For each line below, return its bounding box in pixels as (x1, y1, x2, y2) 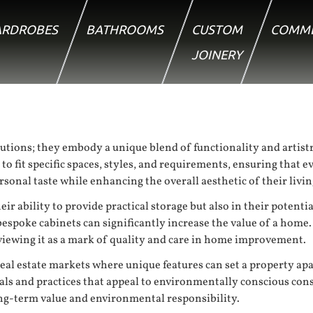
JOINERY (191, 47, 242, 61)
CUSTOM (191, 22, 242, 36)
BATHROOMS (86, 22, 163, 36)
